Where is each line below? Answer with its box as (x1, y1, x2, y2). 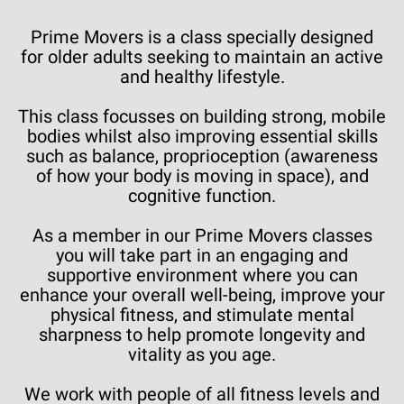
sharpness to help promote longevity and (39, 324, 365, 345)
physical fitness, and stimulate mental (50, 304, 354, 326)
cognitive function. (128, 185, 276, 207)
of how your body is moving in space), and (35, 165, 369, 187)
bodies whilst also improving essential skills (26, 125, 378, 147)
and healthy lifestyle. (119, 66, 285, 87)
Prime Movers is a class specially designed (31, 26, 373, 48)
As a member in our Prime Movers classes (32, 225, 372, 246)
